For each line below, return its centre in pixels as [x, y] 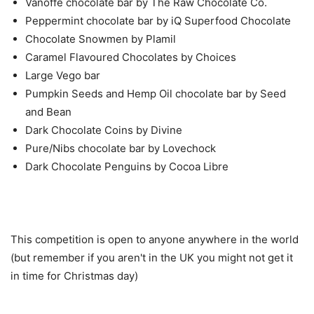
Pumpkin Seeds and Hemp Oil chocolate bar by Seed [156, 94]
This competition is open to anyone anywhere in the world [155, 240]
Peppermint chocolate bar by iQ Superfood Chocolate [158, 21]
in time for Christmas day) [74, 276]
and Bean [48, 112]
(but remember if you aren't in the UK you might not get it [152, 258]
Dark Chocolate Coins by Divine [104, 130]
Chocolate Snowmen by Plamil [101, 39]
